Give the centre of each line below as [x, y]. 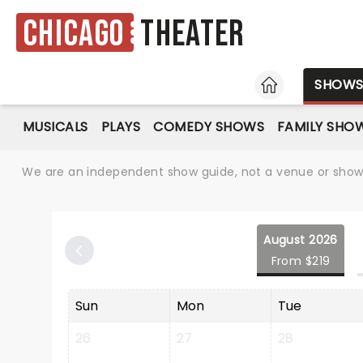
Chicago [74, 34]
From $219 [301, 261]
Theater [193, 35]
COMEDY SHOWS [209, 127]
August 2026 [301, 240]
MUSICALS [56, 127]
